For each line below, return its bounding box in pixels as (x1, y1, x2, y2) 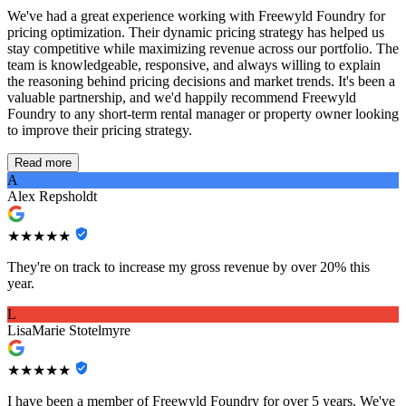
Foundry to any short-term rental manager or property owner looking (7, 106, 399, 122)
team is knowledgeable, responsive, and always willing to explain (7, 57, 381, 73)
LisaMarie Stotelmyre (7, 323, 130, 339)
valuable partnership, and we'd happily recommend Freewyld (7, 90, 356, 106)
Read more (14, 156, 72, 170)
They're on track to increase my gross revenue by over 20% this (7, 259, 370, 275)
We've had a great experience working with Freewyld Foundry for (7, 8, 385, 24)
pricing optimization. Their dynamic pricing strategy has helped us (7, 24, 384, 41)
